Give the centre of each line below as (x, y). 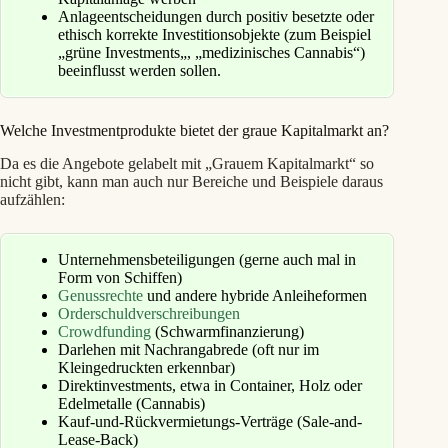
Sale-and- (332, 421)
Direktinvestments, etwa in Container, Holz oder (210, 385)
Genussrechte (100, 295)
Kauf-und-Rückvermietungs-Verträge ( (180, 421)
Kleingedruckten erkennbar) (146, 367)
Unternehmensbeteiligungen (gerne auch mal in (207, 259)
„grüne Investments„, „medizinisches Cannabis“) (211, 53)
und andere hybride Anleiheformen (255, 295)
